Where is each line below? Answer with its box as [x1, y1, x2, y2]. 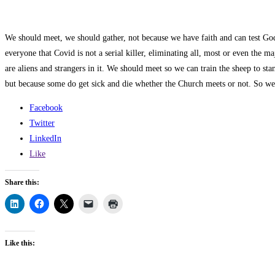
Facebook [29, 103, 63, 113]
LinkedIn [29, 134, 61, 144]
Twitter [29, 118, 55, 128]
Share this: [5, 178, 39, 187]
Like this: [5, 239, 35, 248]
